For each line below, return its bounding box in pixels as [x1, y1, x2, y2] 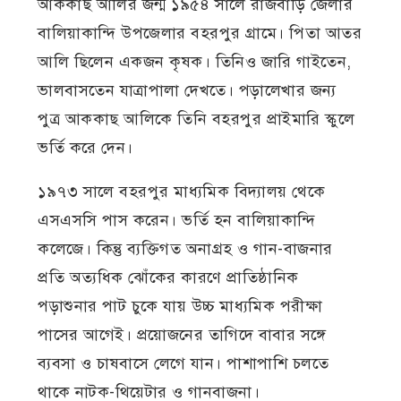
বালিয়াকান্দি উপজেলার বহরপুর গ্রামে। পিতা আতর [38, 23, 363, 44]
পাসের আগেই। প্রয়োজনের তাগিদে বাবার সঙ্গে [38, 325, 327, 346]
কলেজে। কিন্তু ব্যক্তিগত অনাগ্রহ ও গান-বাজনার [38, 239, 333, 260]
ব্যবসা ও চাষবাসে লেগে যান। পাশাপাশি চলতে [38, 354, 329, 374]
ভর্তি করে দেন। [38, 138, 133, 158]
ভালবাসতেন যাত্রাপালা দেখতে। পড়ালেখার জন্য [38, 81, 337, 101]
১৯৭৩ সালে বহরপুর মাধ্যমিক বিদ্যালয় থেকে [38, 182, 326, 202]
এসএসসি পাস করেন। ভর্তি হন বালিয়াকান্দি [38, 210, 316, 231]
